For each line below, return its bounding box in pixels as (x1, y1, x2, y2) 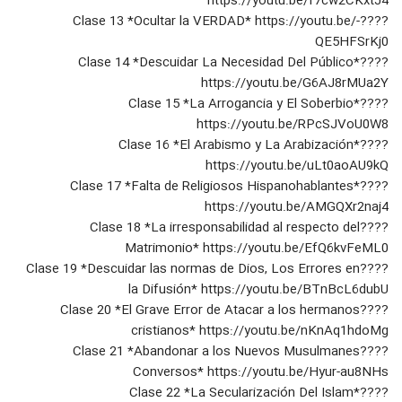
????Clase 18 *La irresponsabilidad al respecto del (90, 217, 360, 240)
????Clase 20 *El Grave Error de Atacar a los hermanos (60, 300, 360, 322)
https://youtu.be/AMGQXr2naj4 (205, 197, 389, 219)
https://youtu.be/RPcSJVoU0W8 (197, 114, 389, 136)
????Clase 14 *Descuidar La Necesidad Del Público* (78, 52, 360, 74)
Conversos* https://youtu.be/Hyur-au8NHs (133, 362, 389, 384)
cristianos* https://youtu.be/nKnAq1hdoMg (131, 320, 389, 343)
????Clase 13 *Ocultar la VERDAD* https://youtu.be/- (73, 11, 360, 33)
